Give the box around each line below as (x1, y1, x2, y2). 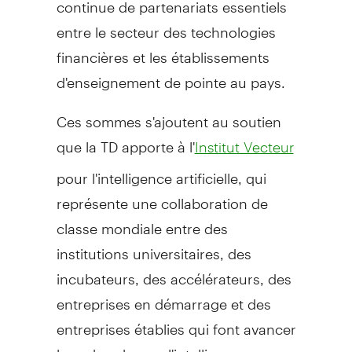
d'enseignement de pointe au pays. (56, 60, 285, 91)
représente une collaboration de (56, 181, 268, 212)
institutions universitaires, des (56, 231, 251, 262)
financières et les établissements (56, 35, 269, 66)
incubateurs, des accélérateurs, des (56, 256, 291, 288)
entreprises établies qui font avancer (56, 306, 296, 338)
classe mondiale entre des (56, 206, 228, 237)
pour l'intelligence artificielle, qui (56, 156, 266, 187)
